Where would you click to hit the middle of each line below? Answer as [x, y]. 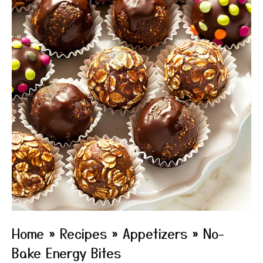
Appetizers [155, 233]
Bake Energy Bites [66, 252]
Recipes [83, 233]
